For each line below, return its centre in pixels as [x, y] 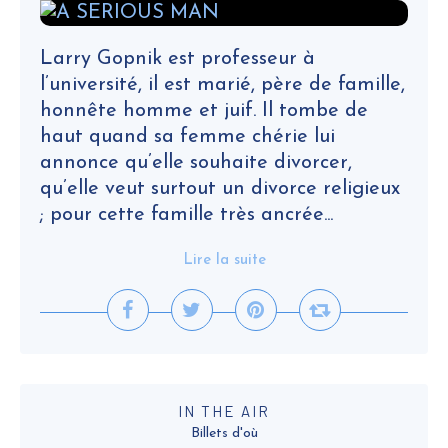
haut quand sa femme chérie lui [187, 137]
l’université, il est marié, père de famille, [222, 85]
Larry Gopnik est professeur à [177, 59]
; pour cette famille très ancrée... [186, 215]
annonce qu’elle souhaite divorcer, [196, 163]
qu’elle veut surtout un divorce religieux [220, 189]
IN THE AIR [224, 411]
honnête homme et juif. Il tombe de [204, 111]
